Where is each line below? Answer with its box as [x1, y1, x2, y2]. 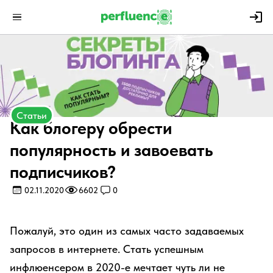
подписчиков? [10, 161, 116, 182]
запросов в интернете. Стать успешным [10, 243, 204, 255]
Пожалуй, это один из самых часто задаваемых [10, 224, 244, 237]
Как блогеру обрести [10, 118, 172, 138]
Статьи [16, 109, 47, 121]
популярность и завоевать [10, 140, 213, 160]
